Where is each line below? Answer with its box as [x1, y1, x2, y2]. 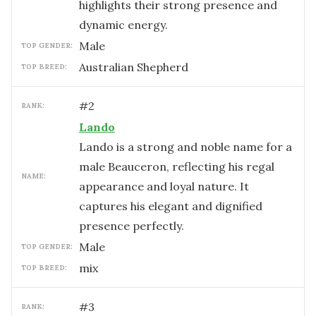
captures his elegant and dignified [79, 199, 262, 213]
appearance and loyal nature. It [79, 179, 249, 193]
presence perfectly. [79, 219, 184, 233]
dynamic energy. [79, 18, 168, 32]
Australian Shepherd [79, 60, 188, 74]
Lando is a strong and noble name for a [79, 140, 292, 154]
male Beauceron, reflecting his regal [79, 159, 274, 174]
